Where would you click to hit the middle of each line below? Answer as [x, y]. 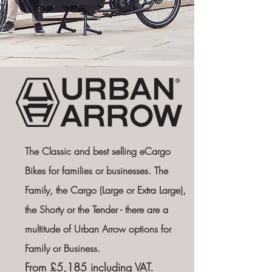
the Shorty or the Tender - [73, 209]
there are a [145, 209]
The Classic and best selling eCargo [97, 151]
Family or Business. [62, 248]
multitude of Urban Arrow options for [98, 229]
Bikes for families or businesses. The [96, 171]
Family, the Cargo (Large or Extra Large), [105, 190]
